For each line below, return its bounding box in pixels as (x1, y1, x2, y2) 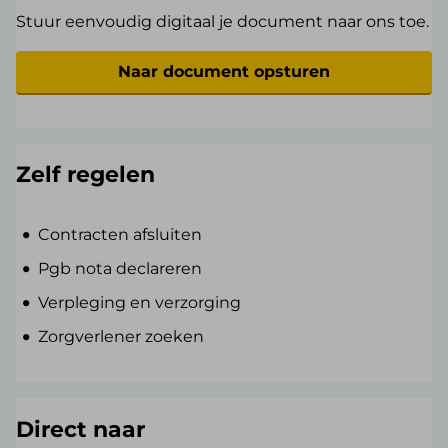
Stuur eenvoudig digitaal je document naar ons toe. (16, 12, 429, 32)
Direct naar (16, 416, 145, 444)
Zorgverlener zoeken (38, 327, 205, 347)
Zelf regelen (16, 161, 155, 189)
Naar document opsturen (118, 62, 330, 82)
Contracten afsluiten (38, 225, 203, 245)
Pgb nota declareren (38, 259, 203, 279)
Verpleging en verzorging (38, 293, 242, 313)
